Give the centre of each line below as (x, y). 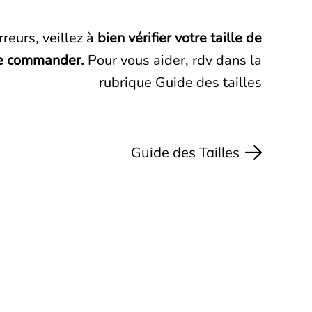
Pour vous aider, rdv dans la (173, 61)
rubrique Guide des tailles (180, 83)
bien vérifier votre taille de (180, 38)
